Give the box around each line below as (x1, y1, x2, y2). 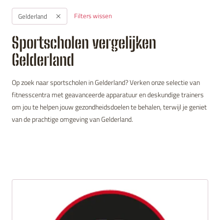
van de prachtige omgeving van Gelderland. (12, 113, 133, 124)
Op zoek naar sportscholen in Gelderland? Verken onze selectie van (12, 77, 200, 87)
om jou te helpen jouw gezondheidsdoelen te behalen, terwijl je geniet (12, 101, 207, 112)
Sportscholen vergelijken (12, 33, 156, 52)
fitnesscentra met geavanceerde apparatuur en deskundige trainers (12, 89, 204, 100)
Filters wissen (74, 10, 112, 21)
